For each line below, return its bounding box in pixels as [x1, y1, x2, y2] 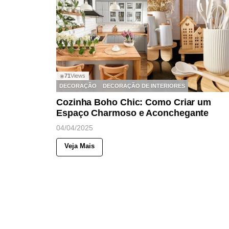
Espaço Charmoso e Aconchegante [56, 108, 209, 119]
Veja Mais [64, 142, 95, 150]
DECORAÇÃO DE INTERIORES [103, 82, 185, 89]
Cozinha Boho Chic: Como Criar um [56, 97, 212, 108]
